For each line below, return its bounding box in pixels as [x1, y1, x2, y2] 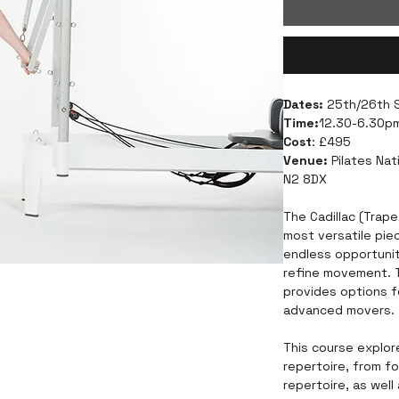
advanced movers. [283, 301, 395, 318]
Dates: [283, 95, 323, 112]
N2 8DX [283, 170, 327, 187]
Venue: [283, 151, 328, 168]
